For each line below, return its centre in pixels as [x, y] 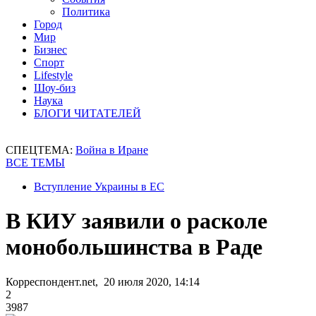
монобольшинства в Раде [134, 247]
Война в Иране [112, 150]
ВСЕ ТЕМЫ [35, 163]
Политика [86, 12]
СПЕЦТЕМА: [41, 150]
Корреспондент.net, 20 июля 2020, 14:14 [103, 281]
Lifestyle [53, 75]
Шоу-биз [55, 88]
